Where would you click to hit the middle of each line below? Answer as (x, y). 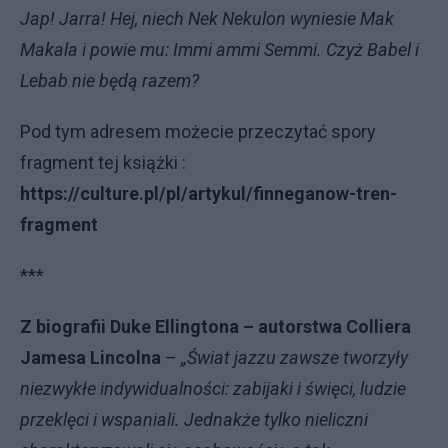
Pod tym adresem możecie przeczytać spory (198, 132)
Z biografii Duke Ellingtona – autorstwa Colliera (215, 327)
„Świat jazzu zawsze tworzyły (294, 358)
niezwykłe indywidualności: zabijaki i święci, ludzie (213, 389)
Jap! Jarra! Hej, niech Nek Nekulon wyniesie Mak (207, 19)
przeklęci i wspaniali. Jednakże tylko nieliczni (194, 420)
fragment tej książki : (103, 163)
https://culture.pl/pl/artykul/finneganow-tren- (208, 194)
